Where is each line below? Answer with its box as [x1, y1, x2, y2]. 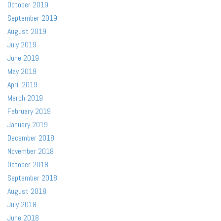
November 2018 [7, 146, 54, 156]
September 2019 [7, 13, 57, 23]
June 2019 [7, 53, 39, 63]
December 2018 [7, 133, 54, 143]
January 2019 [7, 119, 48, 130]
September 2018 [7, 173, 57, 183]
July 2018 [7, 199, 37, 210]
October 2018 [7, 159, 48, 170]
